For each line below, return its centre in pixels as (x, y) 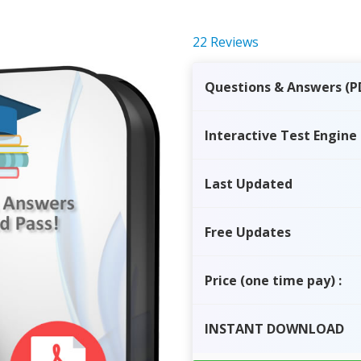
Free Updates (248, 232)
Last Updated (249, 184)
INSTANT (236, 329)
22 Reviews (226, 42)
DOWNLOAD (305, 329)
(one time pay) (289, 280)
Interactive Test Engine (281, 135)
